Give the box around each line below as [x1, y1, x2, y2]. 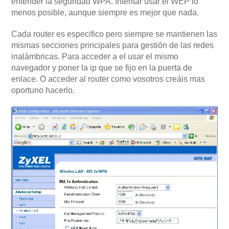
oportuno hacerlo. [11, 85, 75, 95]
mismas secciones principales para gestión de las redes [11, 40, 214, 50]
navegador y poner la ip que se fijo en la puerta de [11, 63, 192, 72]
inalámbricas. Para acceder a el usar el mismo [11, 52, 178, 61]
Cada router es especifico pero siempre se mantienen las [11, 29, 217, 38]
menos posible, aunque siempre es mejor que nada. [11, 8, 199, 17]
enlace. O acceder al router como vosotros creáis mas [11, 74, 205, 83]
